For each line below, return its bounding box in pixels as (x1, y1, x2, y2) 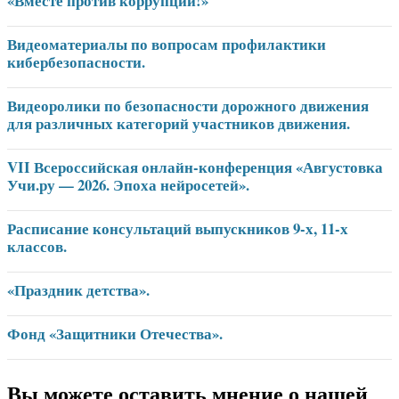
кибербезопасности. (7, 50, 145, 73)
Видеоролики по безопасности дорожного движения (7, 94, 369, 117)
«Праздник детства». (7, 278, 150, 301)
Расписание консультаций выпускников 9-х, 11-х (7, 216, 348, 240)
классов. (7, 234, 67, 257)
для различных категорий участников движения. (7, 111, 350, 134)
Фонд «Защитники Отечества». (7, 322, 223, 345)
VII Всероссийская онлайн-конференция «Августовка (7, 155, 383, 178)
